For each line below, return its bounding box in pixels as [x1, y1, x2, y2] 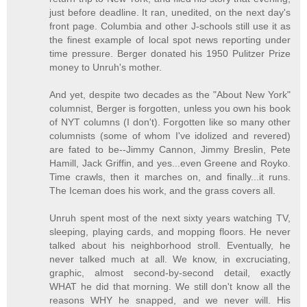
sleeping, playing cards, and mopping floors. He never [49, 225, 291, 237]
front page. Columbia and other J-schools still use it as [49, 20, 291, 32]
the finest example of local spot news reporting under [49, 34, 291, 45]
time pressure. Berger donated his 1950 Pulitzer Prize [49, 47, 291, 59]
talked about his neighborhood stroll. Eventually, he [49, 239, 291, 251]
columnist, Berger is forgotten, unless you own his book [49, 102, 291, 114]
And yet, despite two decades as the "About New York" [49, 88, 291, 100]
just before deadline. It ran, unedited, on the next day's [49, 6, 291, 18]
